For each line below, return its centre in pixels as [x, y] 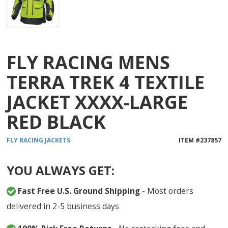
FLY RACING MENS [89, 62]
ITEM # [189, 140]
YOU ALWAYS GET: [61, 170]
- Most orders [167, 191]
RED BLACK [56, 122]
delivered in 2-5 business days [63, 206]
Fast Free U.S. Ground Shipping [79, 191]
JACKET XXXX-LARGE [97, 102]
